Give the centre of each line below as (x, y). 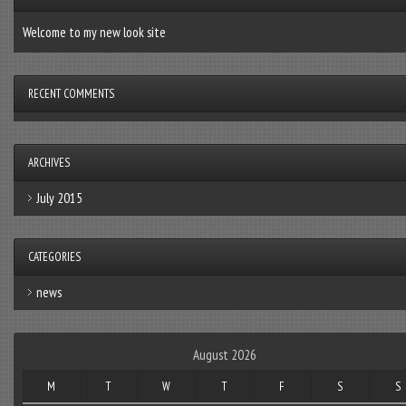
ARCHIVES (48, 162)
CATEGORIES (54, 256)
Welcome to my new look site (94, 32)
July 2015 (59, 198)
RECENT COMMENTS (71, 93)
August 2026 (225, 354)
